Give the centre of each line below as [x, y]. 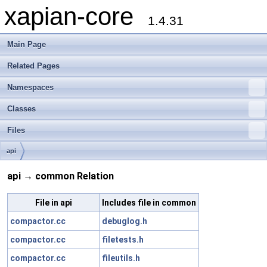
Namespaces [30, 87]
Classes [21, 109]
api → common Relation [60, 176]
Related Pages [33, 66]
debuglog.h [125, 221]
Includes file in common [149, 202]
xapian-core [76, 16]
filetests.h [123, 239]
